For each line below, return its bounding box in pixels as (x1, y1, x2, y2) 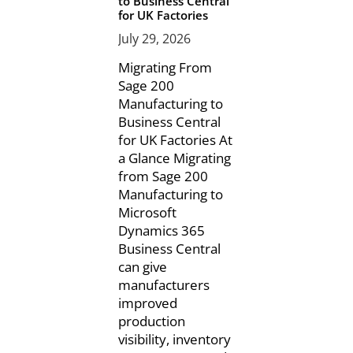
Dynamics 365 (117, 221, 205, 240)
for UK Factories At (117, 130, 232, 149)
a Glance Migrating (117, 148, 231, 167)
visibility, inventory (117, 329, 231, 348)
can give (117, 257, 167, 276)
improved (117, 293, 177, 312)
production (117, 311, 185, 330)
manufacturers (117, 275, 210, 294)
